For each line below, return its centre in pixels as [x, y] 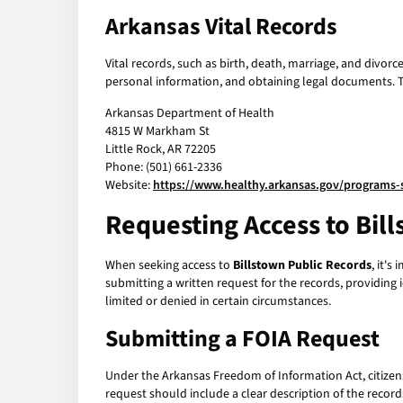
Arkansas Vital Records [221, 27]
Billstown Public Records [302, 266]
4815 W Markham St [157, 132]
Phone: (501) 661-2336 [164, 168]
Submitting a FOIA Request [242, 339]
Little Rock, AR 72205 [161, 150]
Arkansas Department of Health [190, 114]
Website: [129, 186]
